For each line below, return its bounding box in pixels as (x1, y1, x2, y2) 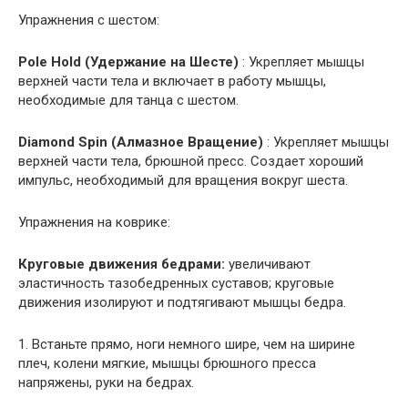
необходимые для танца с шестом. (18, 92, 239, 108)
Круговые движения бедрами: (18, 256, 225, 272)
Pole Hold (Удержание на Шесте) (18, 54, 239, 70)
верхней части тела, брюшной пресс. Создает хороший (18, 153, 363, 169)
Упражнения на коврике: (18, 214, 170, 230)
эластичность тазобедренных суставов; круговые (18, 275, 334, 291)
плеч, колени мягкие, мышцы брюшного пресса (18, 355, 316, 372)
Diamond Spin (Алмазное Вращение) (18, 134, 263, 150)
